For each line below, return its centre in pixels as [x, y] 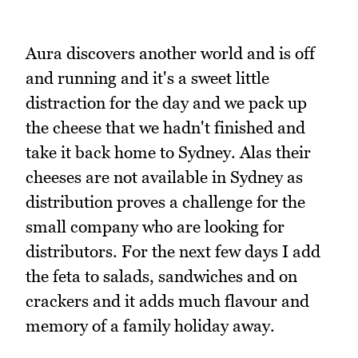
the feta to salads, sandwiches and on [161, 276]
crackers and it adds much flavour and [167, 301]
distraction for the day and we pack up [166, 103]
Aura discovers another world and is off [170, 54]
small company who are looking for [155, 227]
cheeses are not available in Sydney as [164, 177]
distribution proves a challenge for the [165, 202]
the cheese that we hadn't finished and [165, 128]
